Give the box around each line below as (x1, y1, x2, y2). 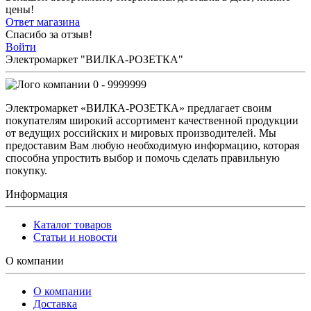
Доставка (33, 297, 77, 310)
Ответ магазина (6, 15, 80, 28)
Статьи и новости (33, 230, 117, 243)
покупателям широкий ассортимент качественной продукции (6, 114, 299, 126)
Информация (6, 187, 67, 200)
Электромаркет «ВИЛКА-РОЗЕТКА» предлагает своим (6, 101, 271, 114)
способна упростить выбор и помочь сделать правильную (6, 151, 280, 164)
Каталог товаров (33, 218, 112, 230)
